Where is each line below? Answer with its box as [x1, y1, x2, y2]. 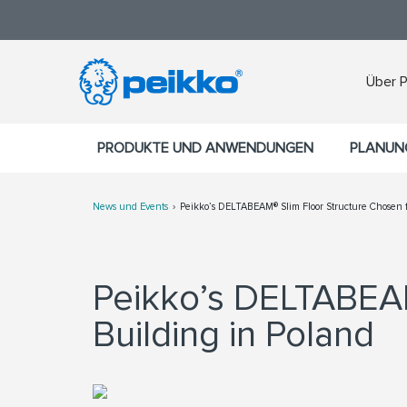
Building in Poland [93, 313, 374, 357]
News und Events [93, 201, 168, 213]
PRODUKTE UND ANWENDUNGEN [97, 139, 313, 157]
